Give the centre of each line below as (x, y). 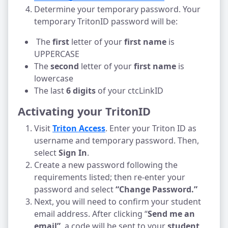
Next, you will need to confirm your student (118, 202)
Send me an (171, 214)
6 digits (81, 91)
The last (50, 91)
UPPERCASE (57, 54)
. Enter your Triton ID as (151, 128)
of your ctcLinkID (130, 91)
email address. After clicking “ (91, 214)
